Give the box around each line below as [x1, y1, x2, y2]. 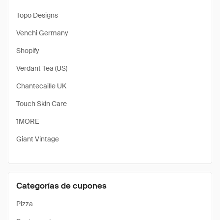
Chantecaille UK [16, 82, 66, 90]
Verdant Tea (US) [16, 64, 67, 73]
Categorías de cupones [16, 180, 107, 191]
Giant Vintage [16, 135, 59, 143]
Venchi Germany [16, 28, 68, 37]
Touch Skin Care [16, 99, 67, 108]
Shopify [16, 46, 39, 55]
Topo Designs [16, 11, 58, 20]
